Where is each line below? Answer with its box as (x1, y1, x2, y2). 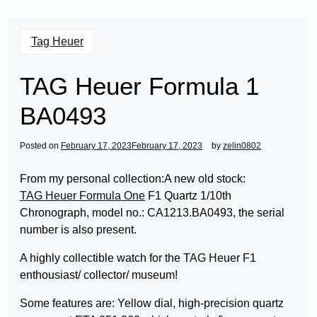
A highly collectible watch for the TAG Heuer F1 (20, 252, 256, 264)
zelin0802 (223, 141, 261, 151)
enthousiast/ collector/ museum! (20, 269, 178, 281)
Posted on (20, 141, 61, 151)
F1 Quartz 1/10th (145, 190, 231, 202)
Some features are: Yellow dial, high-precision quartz (20, 297, 284, 309)
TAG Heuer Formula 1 (20, 72, 259, 100)
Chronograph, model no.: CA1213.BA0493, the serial (20, 207, 284, 219)
